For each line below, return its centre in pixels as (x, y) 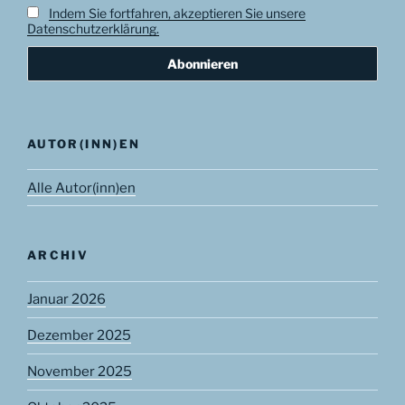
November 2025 (80, 372)
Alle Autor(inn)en (81, 188)
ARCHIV (58, 255)
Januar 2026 (66, 300)
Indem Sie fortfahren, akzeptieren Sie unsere (177, 14)
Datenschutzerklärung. (93, 29)
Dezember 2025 (79, 336)
